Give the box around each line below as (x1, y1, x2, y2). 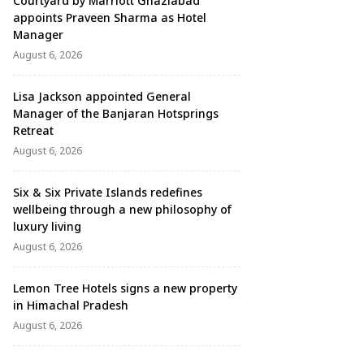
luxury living (13, 219, 81, 234)
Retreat (13, 123, 54, 138)
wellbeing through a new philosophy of (13, 201, 232, 217)
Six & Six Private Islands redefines (13, 184, 202, 200)
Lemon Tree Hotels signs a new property (13, 280, 237, 296)
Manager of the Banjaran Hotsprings (13, 106, 219, 121)
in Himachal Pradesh (13, 297, 128, 313)
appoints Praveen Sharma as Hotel (13, 10, 206, 25)
